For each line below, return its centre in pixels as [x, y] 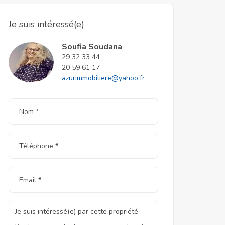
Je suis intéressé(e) [46, 24]
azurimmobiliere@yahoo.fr [103, 78]
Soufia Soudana [92, 47]
